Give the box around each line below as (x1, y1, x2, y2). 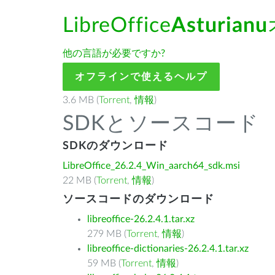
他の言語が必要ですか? (63, 48, 165, 58)
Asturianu (171, 15, 268, 36)
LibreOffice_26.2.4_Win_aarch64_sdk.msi (63, 161, 240, 171)
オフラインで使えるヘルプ (75, 72, 207, 82)
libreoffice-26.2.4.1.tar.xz (87, 214, 195, 224)
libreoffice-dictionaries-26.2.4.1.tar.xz (87, 244, 249, 254)
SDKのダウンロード (63, 141, 168, 152)
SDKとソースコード (63, 114, 259, 134)
